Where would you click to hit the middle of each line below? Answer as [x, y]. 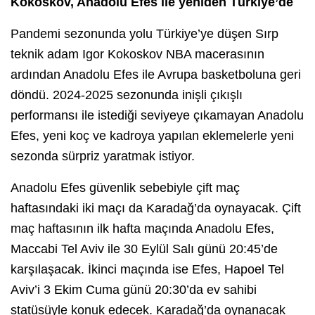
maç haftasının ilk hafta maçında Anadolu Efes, [142, 228]
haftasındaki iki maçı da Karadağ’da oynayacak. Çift [156, 208]
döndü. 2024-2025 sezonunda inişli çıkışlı [127, 95]
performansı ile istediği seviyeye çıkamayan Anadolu [157, 115]
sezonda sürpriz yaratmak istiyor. [103, 156]
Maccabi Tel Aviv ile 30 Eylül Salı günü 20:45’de [144, 249]
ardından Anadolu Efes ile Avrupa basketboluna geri [156, 74]
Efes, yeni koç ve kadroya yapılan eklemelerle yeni [152, 135]
